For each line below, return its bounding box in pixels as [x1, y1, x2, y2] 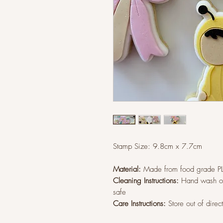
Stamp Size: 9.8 [113, 141, 164, 151]
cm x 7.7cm [164, 141, 202, 151]
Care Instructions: [113, 199, 168, 209]
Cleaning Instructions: [113, 176, 179, 186]
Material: [113, 164, 143, 174]
